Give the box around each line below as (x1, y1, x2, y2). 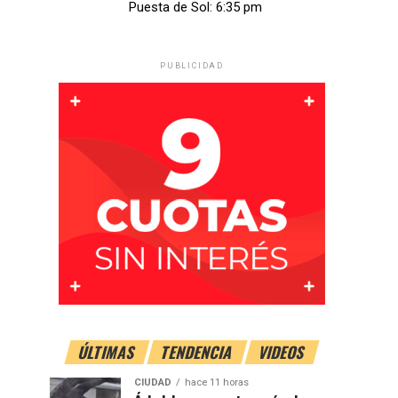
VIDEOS (256, 340, 308, 364)
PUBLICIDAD (160, 61, 224, 71)
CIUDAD (134, 377, 171, 389)
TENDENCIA (158, 340, 236, 364)
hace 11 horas (185, 377, 249, 389)
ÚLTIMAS (76, 340, 139, 364)
